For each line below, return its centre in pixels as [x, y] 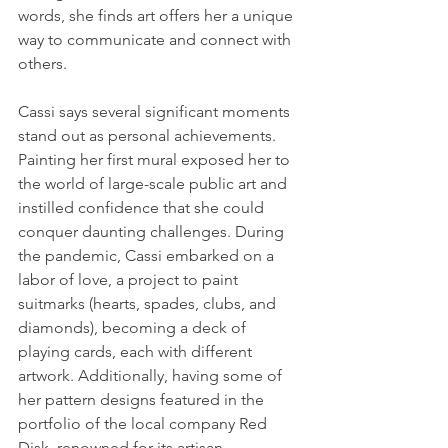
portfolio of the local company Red [144, 424]
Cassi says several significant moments [156, 112]
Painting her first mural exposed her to [156, 160]
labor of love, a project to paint [130, 280]
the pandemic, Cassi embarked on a [148, 256]
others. [42, 64]
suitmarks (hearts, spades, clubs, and [149, 304]
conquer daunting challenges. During [153, 232]
